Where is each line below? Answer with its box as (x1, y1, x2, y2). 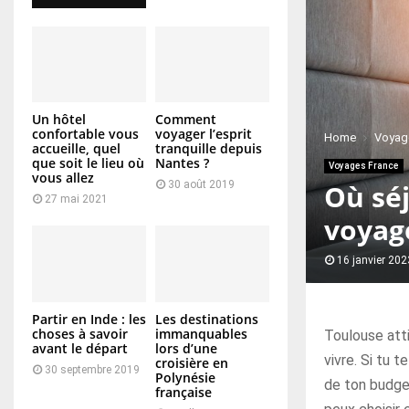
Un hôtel (32, 110, 86, 129)
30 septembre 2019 (45, 362, 140, 376)
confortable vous (32, 125, 139, 143)
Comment (155, 110, 216, 129)
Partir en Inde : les (32, 309, 146, 328)
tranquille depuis (155, 140, 262, 158)
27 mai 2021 (45, 193, 108, 206)
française (155, 383, 212, 401)
